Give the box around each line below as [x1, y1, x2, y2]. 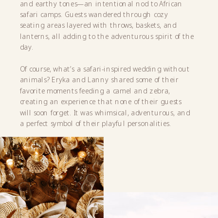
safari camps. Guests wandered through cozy [19, 9, 168, 19]
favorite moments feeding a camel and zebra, [19, 86, 170, 95]
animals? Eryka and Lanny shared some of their [19, 74, 179, 85]
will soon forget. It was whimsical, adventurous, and [19, 108, 191, 117]
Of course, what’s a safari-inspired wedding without [19, 64, 190, 74]
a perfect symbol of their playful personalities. [19, 118, 171, 128]
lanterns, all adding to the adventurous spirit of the [19, 31, 194, 41]
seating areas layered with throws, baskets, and [19, 20, 177, 30]
